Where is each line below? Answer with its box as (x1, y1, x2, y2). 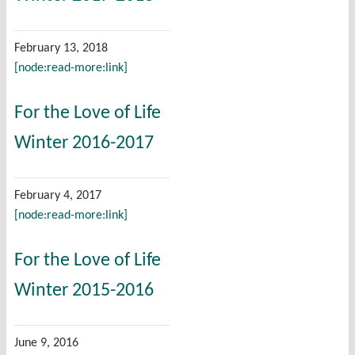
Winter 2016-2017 (14, 133, 154, 153)
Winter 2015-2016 (14, 281, 154, 300)
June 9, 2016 (14, 336, 78, 349)
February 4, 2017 (14, 189, 101, 202)
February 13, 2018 (14, 41, 108, 55)
